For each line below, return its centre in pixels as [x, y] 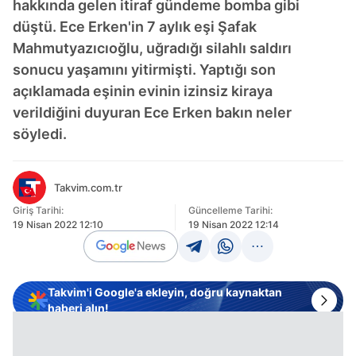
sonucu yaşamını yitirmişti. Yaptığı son [144, 70]
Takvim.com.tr [88, 188]
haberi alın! [78, 308]
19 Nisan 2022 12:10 [58, 224]
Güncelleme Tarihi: [230, 210]
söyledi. [40, 134]
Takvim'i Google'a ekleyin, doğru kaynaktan [165, 292]
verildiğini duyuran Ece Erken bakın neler [152, 112]
